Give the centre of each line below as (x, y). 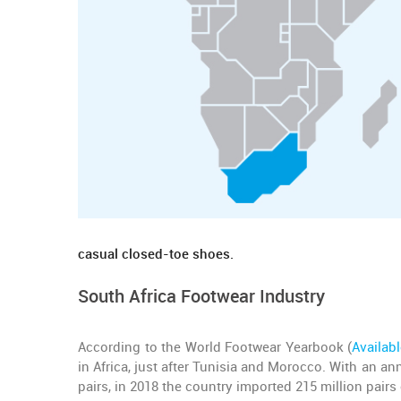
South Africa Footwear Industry (201, 296)
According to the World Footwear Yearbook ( (215, 347)
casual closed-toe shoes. (156, 254)
